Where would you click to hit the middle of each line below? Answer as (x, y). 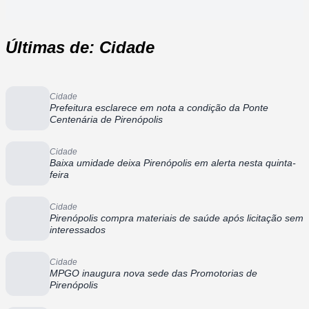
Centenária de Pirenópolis (106, 119)
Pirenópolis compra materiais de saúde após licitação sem (177, 218)
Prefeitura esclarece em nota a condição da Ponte (159, 107)
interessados (78, 229)
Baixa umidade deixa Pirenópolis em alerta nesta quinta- (173, 162)
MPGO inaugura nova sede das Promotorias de (153, 273)
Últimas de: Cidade (80, 47)
